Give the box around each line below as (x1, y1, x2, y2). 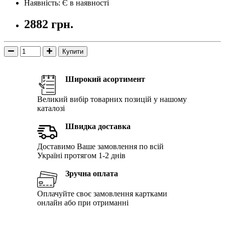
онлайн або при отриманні (37, 198, 129, 207)
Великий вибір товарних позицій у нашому (37, 94, 187, 103)
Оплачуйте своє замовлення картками (37, 189, 167, 198)
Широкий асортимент (65, 74, 145, 83)
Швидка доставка (65, 122, 131, 131)
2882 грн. (24, 17, 73, 31)
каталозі (37, 103, 65, 113)
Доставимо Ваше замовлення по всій (37, 142, 164, 151)
